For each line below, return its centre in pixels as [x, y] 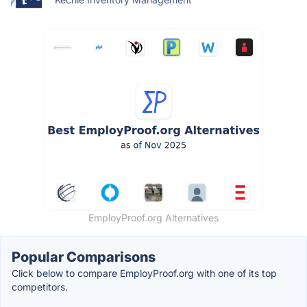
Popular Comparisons [84, 257]
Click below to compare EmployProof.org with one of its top [144, 273]
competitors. [40, 286]
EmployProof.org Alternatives [153, 217]
